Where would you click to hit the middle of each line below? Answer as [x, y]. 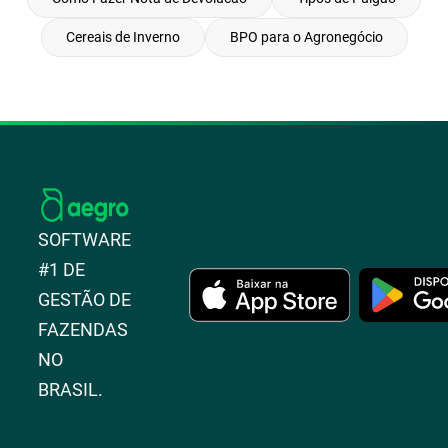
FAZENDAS [83, 329]
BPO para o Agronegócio [306, 37]
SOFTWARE [85, 239]
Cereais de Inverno [122, 37]
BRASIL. [71, 389]
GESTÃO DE [85, 299]
